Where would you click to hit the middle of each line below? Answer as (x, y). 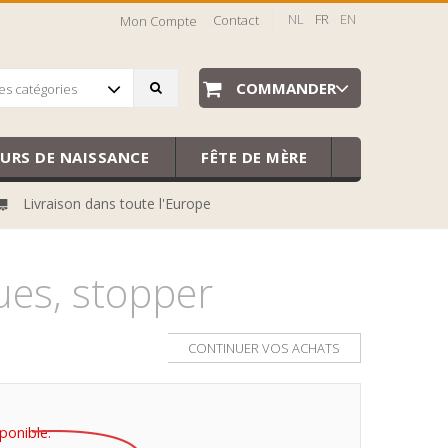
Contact (235, 20)
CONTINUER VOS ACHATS (264, 348)
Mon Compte (158, 20)
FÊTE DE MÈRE (254, 157)
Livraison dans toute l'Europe (117, 203)
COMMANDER (286, 87)
